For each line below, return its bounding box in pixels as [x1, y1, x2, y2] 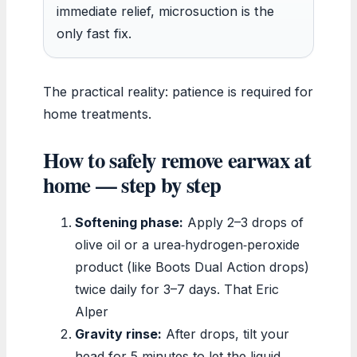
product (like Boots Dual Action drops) [75, 258, 309, 275]
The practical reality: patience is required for [43, 83, 313, 100]
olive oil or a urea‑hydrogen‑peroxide [75, 236, 300, 253]
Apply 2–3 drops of [183, 214, 304, 230]
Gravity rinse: [75, 325, 162, 342]
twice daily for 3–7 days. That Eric [75, 280, 279, 297]
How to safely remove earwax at [43, 143, 311, 175]
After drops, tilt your [162, 325, 289, 342]
